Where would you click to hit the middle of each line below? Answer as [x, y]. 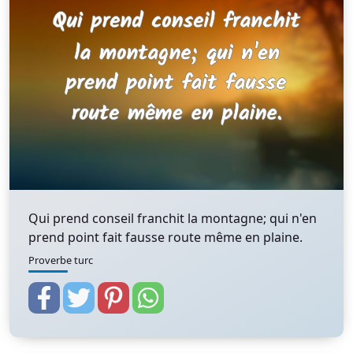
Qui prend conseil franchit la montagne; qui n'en [173, 218]
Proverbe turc [61, 260]
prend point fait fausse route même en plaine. [165, 237]
